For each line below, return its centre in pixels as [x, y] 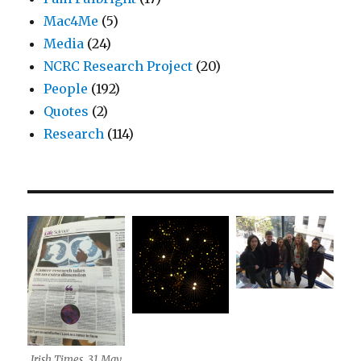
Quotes [66, 112]
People [66, 89]
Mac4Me [71, 21]
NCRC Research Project [118, 66]
